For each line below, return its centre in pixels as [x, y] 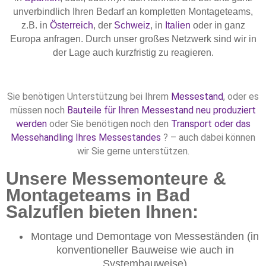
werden [31, 123]
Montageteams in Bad [98, 195]
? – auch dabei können [208, 137]
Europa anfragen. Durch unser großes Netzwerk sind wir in [133, 39]
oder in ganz [218, 25]
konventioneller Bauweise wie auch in [145, 250]
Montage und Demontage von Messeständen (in [145, 236]
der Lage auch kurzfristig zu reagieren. [133, 52]
